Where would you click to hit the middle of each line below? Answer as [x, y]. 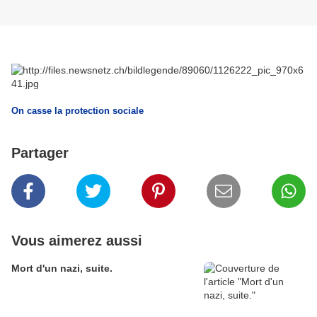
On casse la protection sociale [79, 111]
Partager [40, 153]
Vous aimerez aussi [77, 241]
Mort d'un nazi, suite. [62, 269]
